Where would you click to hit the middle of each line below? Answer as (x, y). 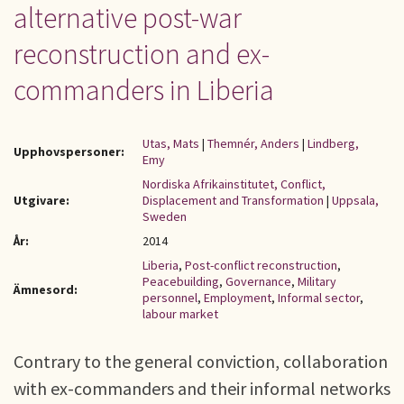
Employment (238, 298)
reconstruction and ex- (142, 54)
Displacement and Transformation (233, 200)
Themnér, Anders (253, 143)
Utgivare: (41, 200)
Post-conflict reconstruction (261, 265)
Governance (258, 281)
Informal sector (319, 298)
